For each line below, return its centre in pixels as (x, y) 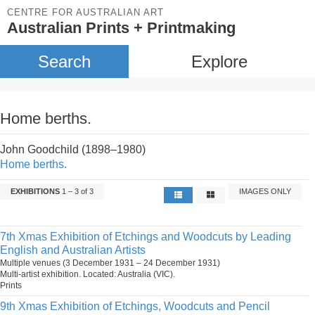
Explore (219, 62)
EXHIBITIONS (35, 191)
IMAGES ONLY (265, 191)
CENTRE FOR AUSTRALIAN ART (85, 12)
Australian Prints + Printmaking (121, 28)
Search (64, 62)
